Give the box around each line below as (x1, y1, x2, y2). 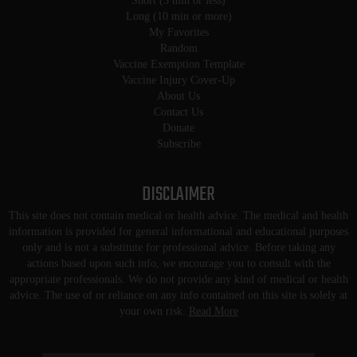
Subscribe (156, 138, 201, 151)
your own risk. (119, 305, 189, 318)
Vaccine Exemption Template (112, 58, 245, 71)
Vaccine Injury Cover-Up (122, 74, 235, 87)
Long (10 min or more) (125, 10, 232, 23)
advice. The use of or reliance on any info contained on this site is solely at (10, 289, 347, 302)
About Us (157, 90, 200, 103)
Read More (188, 305, 238, 318)
